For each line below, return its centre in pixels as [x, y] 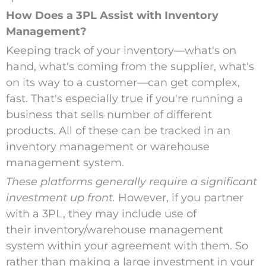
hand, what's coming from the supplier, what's [130, 67]
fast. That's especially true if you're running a [124, 99]
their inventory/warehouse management [114, 230]
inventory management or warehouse [107, 147]
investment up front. [60, 198]
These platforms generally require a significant [131, 182]
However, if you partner [179, 198]
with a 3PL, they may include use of [101, 214]
